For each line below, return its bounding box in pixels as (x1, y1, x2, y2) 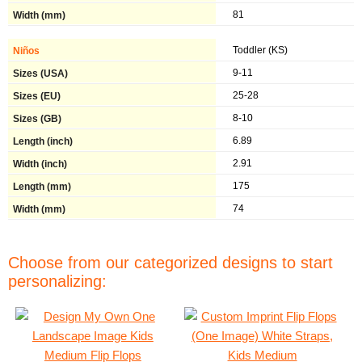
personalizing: (8, 272, 107, 290)
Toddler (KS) (233, 44, 288, 56)
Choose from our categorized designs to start (8, 254, 333, 271)
